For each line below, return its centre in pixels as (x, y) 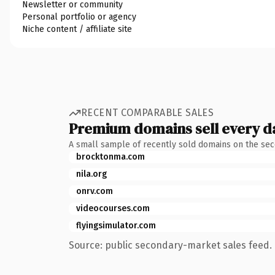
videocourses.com (113, 208)
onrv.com (95, 191)
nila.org (91, 174)
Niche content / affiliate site (77, 29)
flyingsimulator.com (116, 225)
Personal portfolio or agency (79, 17)
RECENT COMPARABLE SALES (148, 113)
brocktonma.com (110, 157)
